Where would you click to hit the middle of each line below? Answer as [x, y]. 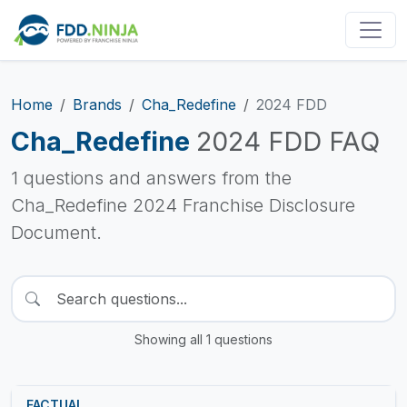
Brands [97, 104]
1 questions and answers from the [151, 178]
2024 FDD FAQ [288, 141]
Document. [56, 233]
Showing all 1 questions [203, 339]
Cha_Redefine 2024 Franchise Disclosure [183, 205]
